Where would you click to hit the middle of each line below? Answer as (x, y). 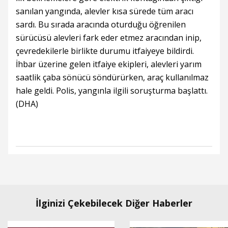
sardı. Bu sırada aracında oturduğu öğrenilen (101, 24)
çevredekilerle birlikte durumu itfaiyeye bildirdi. (105, 51)
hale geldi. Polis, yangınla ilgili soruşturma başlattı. (112, 91)
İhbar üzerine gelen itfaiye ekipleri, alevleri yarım (109, 64)
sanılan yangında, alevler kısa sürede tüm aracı (105, 11)
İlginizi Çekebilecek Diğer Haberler (114, 203)
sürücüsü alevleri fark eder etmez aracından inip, (109, 38)
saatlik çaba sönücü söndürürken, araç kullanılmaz (112, 77)
